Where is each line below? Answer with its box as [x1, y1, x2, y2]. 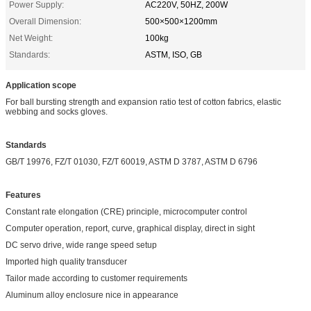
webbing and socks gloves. [6, 106, 108, 117]
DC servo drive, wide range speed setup [6, 239, 157, 250]
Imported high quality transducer [6, 256, 127, 267]
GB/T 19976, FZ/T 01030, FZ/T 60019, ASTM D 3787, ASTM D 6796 [6, 156, 258, 167]
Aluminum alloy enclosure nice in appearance [6, 289, 178, 300]
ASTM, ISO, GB [145, 49, 202, 60]
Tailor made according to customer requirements [6, 273, 187, 283]
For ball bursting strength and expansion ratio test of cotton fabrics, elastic [6, 96, 281, 107]
